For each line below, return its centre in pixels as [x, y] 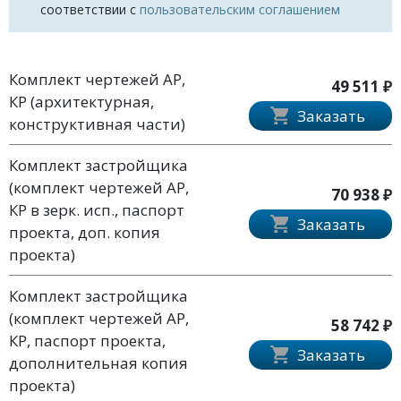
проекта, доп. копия [85, 232]
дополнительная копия [98, 363]
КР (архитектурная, [81, 101]
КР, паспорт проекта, [87, 340]
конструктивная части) [97, 124]
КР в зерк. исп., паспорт [97, 209]
